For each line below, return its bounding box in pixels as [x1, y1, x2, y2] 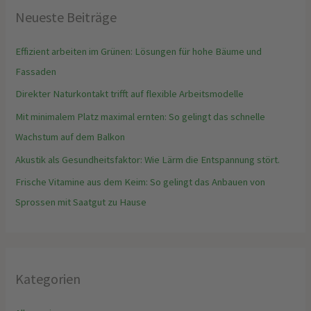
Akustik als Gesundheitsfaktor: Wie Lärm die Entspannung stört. [15, 153, 280, 166]
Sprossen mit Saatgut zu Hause [15, 196, 147, 209]
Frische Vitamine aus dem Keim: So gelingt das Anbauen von [15, 176, 266, 189]
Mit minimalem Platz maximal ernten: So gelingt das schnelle [15, 110, 266, 123]
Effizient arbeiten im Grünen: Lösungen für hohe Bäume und [15, 44, 262, 58]
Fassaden [15, 65, 57, 78]
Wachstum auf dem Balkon [15, 131, 126, 143]
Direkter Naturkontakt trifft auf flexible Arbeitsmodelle [15, 87, 244, 101]
